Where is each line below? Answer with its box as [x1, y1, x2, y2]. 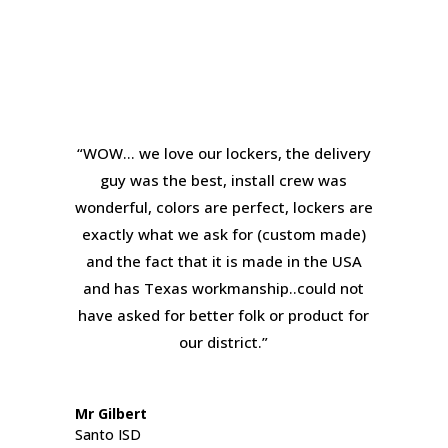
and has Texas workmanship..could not [83, 278, 365, 298]
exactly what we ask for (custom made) [81, 224, 366, 244]
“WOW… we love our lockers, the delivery [76, 143, 371, 163]
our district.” [179, 332, 269, 352]
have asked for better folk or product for [78, 305, 370, 325]
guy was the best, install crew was [100, 170, 348, 190]
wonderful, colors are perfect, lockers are [74, 197, 373, 217]
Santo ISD [74, 425, 141, 444]
